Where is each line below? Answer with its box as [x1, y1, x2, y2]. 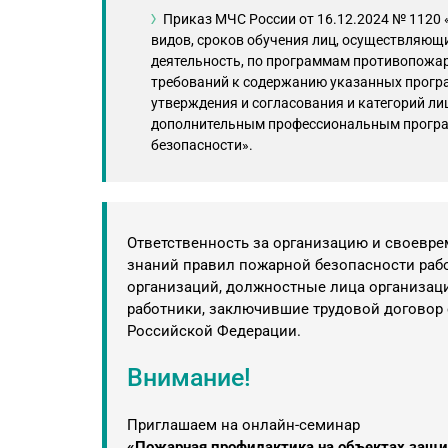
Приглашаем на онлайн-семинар [127, 416, 360, 434]
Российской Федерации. [127, 322, 301, 340]
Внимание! [127, 363, 251, 392]
